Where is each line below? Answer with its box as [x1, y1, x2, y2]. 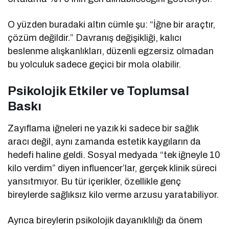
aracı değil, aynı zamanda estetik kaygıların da [8, 136, 201, 147]
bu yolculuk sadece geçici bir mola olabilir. [8, 59, 181, 70]
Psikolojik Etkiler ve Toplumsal [8, 84, 189, 98]
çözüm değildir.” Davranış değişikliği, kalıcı [8, 32, 182, 43]
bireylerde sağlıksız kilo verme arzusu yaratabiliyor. [8, 189, 219, 200]
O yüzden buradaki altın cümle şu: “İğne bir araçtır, [8, 19, 216, 30]
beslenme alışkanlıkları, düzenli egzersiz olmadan [8, 45, 214, 56]
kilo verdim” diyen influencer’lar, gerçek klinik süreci [8, 163, 217, 173]
